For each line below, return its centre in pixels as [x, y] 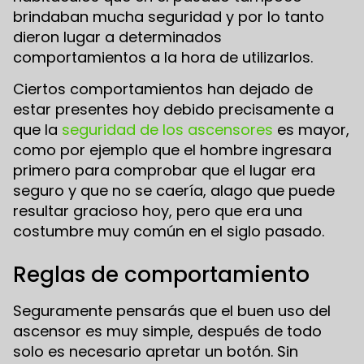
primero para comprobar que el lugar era [164, 171]
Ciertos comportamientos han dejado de [163, 89]
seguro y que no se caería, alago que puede [174, 191]
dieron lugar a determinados [117, 37]
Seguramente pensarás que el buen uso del [172, 311]
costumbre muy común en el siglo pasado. [169, 232]
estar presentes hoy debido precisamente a [173, 110]
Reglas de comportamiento [161, 275]
